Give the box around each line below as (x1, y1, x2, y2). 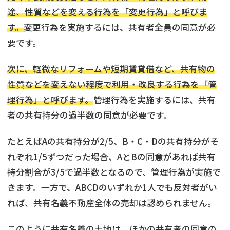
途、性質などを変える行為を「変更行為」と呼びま (7, 6, 207, 18)
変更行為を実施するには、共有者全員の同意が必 (24, 21, 216, 34)
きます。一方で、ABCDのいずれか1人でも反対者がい (7, 181, 217, 194)
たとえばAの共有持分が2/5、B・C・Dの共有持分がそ (7, 135, 219, 148)
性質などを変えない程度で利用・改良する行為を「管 (7, 78, 217, 91)
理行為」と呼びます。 (7, 93, 93, 106)
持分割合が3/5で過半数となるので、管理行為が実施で (7, 166, 221, 179)
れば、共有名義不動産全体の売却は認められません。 (7, 197, 216, 209)
